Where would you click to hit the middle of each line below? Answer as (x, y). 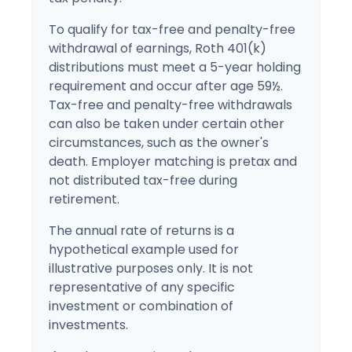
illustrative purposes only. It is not (151, 268)
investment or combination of (141, 306)
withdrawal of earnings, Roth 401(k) (158, 48)
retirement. (84, 199)
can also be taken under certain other (167, 124)
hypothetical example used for (144, 249)
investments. (88, 325)
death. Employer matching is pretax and (173, 161)
